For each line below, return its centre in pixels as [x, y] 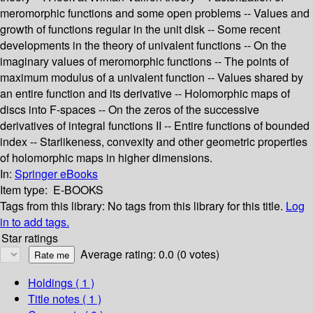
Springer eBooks [56, 174]
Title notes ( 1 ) [65, 299]
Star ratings [30, 238]
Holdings [50, 283]
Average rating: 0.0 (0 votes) [150, 254]
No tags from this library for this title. [195, 206]
